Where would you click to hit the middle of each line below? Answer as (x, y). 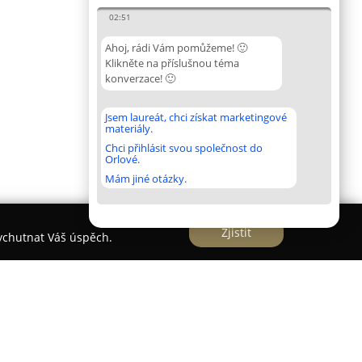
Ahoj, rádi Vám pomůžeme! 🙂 (176, 48)
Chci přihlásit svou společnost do (184, 148)
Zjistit (236, 232)
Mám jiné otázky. (146, 179)
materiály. (129, 128)
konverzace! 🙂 (140, 78)
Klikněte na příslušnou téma (172, 63)
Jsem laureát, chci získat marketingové (196, 117)
